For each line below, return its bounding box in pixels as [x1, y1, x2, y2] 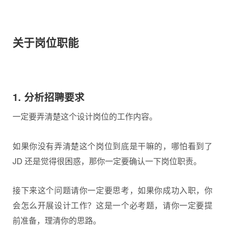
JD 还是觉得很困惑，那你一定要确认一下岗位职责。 [13, 155, 201, 167]
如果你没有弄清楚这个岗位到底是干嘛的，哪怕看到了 [13, 140, 212, 152]
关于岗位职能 [13, 35, 79, 51]
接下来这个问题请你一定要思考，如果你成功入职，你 [13, 184, 212, 196]
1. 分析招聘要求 [13, 90, 84, 104]
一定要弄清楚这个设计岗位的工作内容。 [13, 110, 157, 123]
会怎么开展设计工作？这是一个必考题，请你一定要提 [13, 199, 212, 211]
